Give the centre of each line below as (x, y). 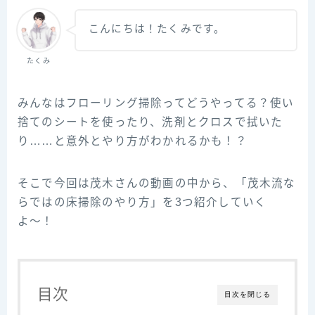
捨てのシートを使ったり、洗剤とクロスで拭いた (150, 122)
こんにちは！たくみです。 (157, 29)
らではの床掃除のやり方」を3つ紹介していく (142, 202)
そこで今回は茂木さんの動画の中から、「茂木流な (157, 184)
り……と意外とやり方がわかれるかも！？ (133, 141)
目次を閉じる (247, 295)
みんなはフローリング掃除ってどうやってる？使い (156, 103)
